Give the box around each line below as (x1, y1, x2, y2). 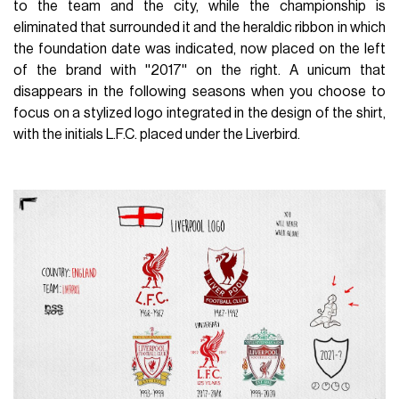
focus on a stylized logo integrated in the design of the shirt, (13, 105, 386, 120)
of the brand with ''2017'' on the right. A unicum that (13, 62, 386, 77)
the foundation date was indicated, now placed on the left (13, 41, 386, 56)
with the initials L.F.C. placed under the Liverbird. (13, 126, 301, 142)
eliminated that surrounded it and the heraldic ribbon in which (13, 20, 386, 35)
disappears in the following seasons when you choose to (13, 84, 386, 99)
